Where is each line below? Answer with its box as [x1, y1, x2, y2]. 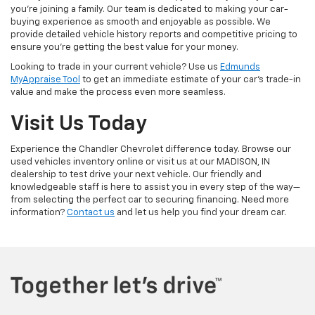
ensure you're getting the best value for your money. [11, 43, 238, 53]
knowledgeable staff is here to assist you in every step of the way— [11, 183, 300, 193]
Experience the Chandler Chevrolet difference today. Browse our [11, 145, 291, 155]
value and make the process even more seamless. [11, 88, 226, 98]
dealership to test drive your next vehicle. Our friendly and [11, 170, 262, 180]
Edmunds [220, 63, 260, 72]
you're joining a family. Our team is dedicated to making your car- [11, 5, 288, 15]
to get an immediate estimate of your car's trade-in [80, 75, 301, 85]
